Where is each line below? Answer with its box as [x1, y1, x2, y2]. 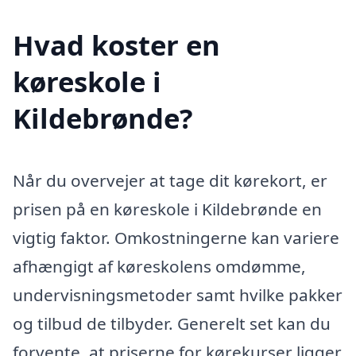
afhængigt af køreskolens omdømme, [13, 254, 306, 277]
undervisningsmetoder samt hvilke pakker [13, 283, 342, 306]
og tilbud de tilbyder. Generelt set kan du [13, 311, 331, 335]
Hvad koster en [13, 25, 220, 64]
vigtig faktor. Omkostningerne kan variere [13, 226, 339, 249]
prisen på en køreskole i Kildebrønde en [13, 197, 322, 220]
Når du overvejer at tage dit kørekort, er [13, 168, 327, 192]
